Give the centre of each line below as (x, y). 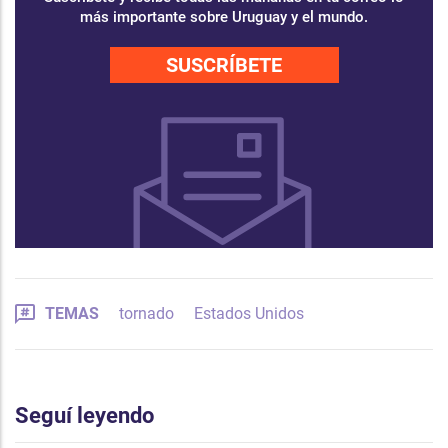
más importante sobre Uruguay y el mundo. (224, 17)
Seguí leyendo (84, 415)
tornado (146, 313)
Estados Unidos (249, 313)
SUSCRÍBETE (224, 65)
